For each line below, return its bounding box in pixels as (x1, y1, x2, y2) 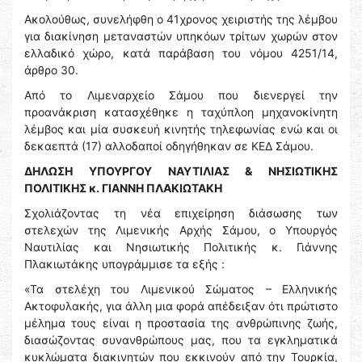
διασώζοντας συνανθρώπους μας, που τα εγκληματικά (24, 333, 338, 347)
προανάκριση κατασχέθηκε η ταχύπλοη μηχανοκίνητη (24, 105, 338, 120)
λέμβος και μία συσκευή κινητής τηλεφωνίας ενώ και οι (24, 122, 338, 137)
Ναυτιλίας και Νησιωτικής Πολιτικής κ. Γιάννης (24, 240, 338, 255)
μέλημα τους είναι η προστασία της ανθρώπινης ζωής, (24, 316, 338, 330)
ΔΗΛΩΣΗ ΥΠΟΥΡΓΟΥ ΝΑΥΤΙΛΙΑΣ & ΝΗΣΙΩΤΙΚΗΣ (24, 164, 338, 179)
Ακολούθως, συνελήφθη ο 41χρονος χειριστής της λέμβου (24, 12, 338, 27)
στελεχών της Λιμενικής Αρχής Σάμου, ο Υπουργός (24, 223, 338, 238)
